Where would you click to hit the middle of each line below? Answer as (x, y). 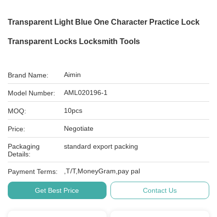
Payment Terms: (33, 171)
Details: (19, 154)
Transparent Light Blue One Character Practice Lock (104, 22)
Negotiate (79, 128)
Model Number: (31, 93)
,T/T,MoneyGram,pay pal (102, 171)
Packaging (24, 146)
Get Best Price (57, 190)
